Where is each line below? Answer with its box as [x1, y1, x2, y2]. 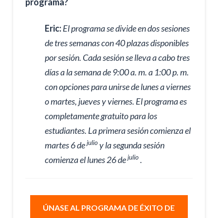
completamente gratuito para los [44, 110, 157, 121]
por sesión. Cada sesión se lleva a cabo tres [44, 52, 190, 63]
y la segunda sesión [97, 139, 164, 150]
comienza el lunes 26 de [44, 154, 127, 165]
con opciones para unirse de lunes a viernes [44, 81, 191, 92]
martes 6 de [44, 139, 87, 150]
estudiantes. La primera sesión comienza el [44, 125, 191, 136]
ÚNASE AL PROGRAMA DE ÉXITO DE [43, 202, 175, 212]
